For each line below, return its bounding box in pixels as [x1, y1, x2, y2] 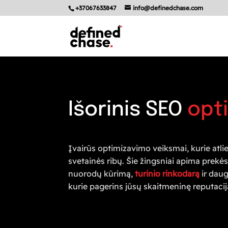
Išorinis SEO [68, 99, 188, 120]
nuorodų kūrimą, [68, 168, 135, 179]
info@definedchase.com [133, 4, 204, 12]
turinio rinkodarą [135, 168, 200, 179]
